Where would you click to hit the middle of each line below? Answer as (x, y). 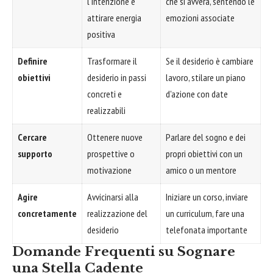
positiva (101, 34)
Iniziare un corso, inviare (207, 197)
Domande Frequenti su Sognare (124, 252)
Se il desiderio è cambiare (210, 61)
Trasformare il (112, 61)
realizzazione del (117, 214)
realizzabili (106, 111)
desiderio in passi (117, 78)
